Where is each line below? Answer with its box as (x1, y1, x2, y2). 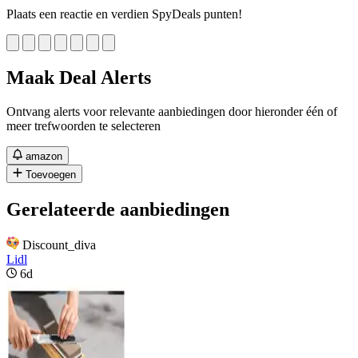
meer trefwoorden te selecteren (6, 118, 161, 133)
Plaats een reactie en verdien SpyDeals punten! (6, 6, 242, 21)
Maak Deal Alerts (6, 66, 151, 88)
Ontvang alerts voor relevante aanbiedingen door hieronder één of (6, 104, 337, 118)
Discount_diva (22, 237, 96, 252)
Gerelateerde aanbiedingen (6, 198, 229, 220)
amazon (26, 149, 63, 162)
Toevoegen (26, 168, 77, 181)
